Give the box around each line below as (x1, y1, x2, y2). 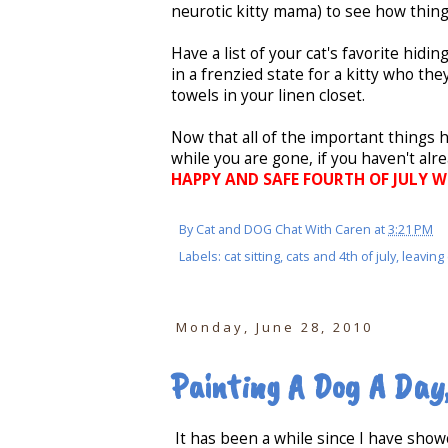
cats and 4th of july (286, 248, 396, 266)
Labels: (179, 248, 224, 266)
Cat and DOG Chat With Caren (196, 221, 371, 239)
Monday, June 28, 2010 (176, 318, 374, 337)
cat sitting (224, 248, 280, 266)
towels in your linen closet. (171, 84, 365, 106)
